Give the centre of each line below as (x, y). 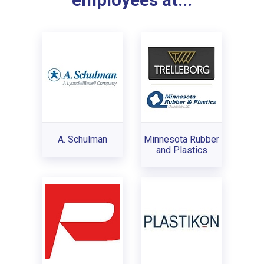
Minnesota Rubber (181, 139)
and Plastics (181, 150)
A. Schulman (82, 139)
